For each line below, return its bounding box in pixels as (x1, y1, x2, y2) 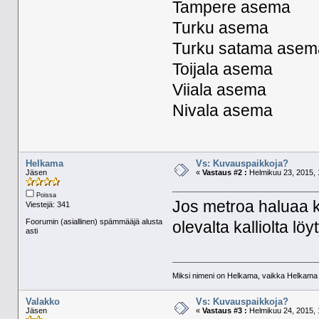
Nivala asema (172, 101, 273, 120)
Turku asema (172, 19, 269, 37)
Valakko (25, 296, 60, 308)
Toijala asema (172, 60, 273, 78)
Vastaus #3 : (202, 306, 247, 315)
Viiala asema (172, 80, 267, 99)
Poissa (33, 192, 56, 199)
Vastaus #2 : (202, 168, 247, 177)
